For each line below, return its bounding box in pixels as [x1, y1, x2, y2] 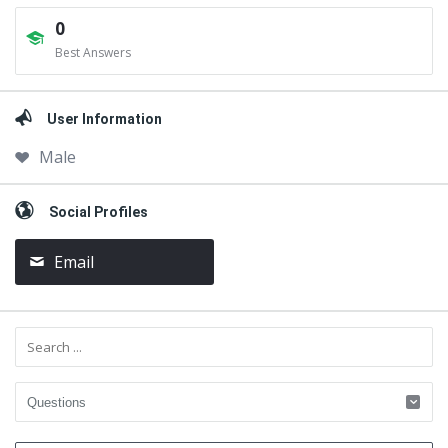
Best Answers [55, 44, 131, 61]
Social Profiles [49, 204, 148, 220]
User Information [47, 111, 162, 127]
